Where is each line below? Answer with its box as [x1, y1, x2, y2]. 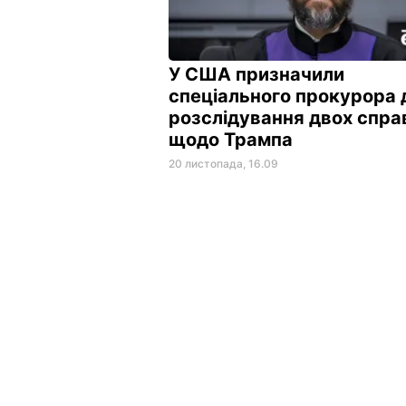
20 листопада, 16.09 [169, 156, 278, 170]
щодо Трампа [169, 128, 297, 150]
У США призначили [169, 63, 344, 85]
